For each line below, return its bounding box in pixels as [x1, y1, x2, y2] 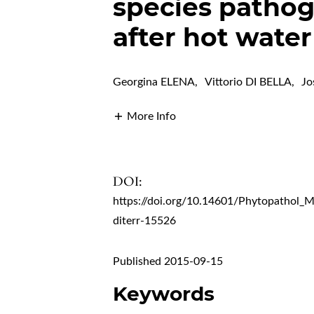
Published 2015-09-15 [113, 255, 224, 267]
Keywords [113, 281, 215, 306]
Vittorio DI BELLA [205, 76, 292, 88]
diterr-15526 [113, 214, 177, 226]
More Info [127, 110, 177, 122]
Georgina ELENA [113, 76, 196, 88]
